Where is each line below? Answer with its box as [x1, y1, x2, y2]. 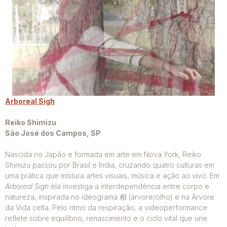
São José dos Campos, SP [5, 129, 101, 138]
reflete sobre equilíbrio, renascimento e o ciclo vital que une [5, 214, 207, 223]
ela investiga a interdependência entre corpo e [49, 182, 209, 191]
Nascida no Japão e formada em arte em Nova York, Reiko [5, 150, 201, 159]
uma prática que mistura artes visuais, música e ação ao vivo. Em [5, 171, 219, 180]
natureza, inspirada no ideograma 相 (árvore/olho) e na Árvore [5, 193, 214, 202]
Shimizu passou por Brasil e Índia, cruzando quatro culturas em [5, 161, 214, 170]
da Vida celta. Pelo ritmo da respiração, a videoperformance [5, 203, 207, 212]
